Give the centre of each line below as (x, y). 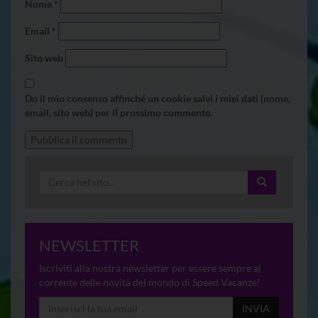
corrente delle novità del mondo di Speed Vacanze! (150, 282)
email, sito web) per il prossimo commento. (119, 112)
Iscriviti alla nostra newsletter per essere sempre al (150, 268)
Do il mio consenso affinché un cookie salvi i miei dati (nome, (158, 98)
